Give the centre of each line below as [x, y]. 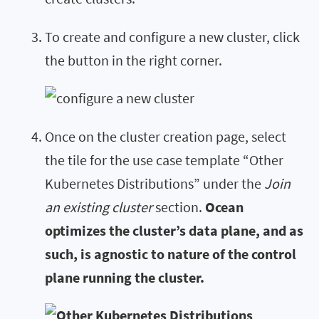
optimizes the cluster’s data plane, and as [174, 230]
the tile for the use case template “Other [164, 159]
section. [179, 206]
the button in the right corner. [134, 60]
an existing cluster [99, 206]
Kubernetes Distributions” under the [155, 183]
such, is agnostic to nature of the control [171, 253]
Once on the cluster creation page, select [166, 136]
